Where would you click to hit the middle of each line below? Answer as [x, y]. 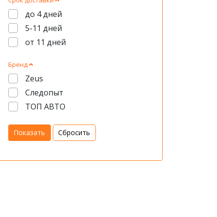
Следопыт [44, 93]
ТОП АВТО [45, 107]
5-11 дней [43, 28]
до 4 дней [43, 14]
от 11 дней [45, 42]
